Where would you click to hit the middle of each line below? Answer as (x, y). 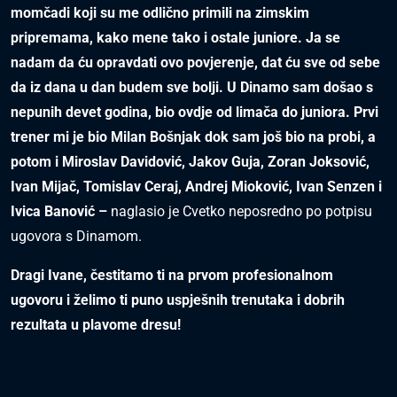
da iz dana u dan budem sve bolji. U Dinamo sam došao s (192, 88)
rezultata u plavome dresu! (96, 325)
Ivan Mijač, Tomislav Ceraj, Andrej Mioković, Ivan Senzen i (196, 187)
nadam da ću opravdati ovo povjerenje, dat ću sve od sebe (195, 63)
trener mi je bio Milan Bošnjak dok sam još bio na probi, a (193, 137)
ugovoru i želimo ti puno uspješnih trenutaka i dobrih (178, 300)
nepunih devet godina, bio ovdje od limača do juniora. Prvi (195, 113)
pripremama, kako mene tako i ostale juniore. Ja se (175, 38)
